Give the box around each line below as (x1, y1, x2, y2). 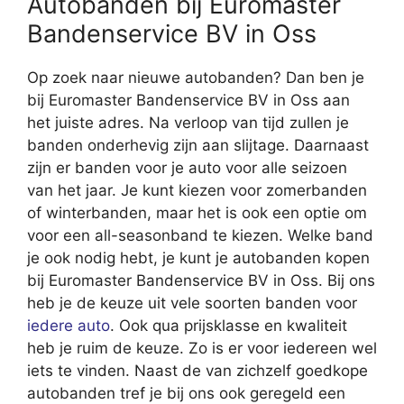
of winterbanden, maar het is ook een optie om (27, 204, 367, 223)
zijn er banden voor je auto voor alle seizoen (27, 159, 347, 178)
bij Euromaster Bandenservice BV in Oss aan (27, 91, 350, 110)
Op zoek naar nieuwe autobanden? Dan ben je (27, 69, 364, 87)
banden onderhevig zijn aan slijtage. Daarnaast (27, 136, 369, 155)
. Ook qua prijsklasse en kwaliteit (110, 317, 347, 335)
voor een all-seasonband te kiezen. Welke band (27, 226, 373, 245)
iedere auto (27, 317, 110, 335)
